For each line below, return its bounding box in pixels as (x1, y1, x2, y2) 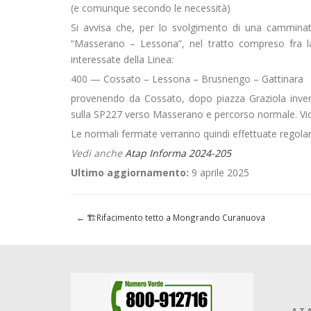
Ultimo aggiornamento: (71, 166, 189, 179)
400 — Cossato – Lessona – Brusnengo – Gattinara (71, 72, 303, 85)
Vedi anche (71, 146, 125, 160)
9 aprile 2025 (189, 166, 249, 179)
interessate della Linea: (71, 53, 174, 66)
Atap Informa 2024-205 (125, 146, 231, 160)
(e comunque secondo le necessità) (71, 1, 230, 15)
